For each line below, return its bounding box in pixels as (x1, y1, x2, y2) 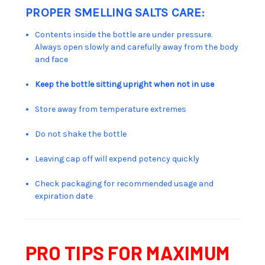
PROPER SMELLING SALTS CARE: (25, 5, 204, 20)
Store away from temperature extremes (35, 104, 187, 114)
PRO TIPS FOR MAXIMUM (25, 241, 230, 264)
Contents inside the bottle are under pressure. (35, 29, 213, 40)
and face (35, 54, 69, 64)
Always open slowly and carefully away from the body (35, 41, 239, 52)
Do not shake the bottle (35, 128, 127, 139)
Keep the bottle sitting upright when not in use (35, 79, 215, 89)
